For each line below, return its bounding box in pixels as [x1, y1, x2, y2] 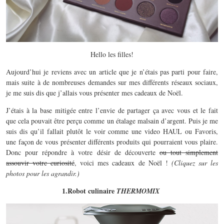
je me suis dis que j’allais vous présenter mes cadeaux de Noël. [6, 88, 183, 98]
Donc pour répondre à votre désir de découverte [6, 147, 159, 157]
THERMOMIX [116, 186, 159, 196]
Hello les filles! [90, 49, 133, 59]
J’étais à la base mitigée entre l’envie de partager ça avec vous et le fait [6, 105, 218, 115]
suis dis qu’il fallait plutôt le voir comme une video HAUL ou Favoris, [6, 126, 218, 136]
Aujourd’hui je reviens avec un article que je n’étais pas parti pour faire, [6, 67, 218, 77]
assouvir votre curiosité [6, 158, 75, 168]
